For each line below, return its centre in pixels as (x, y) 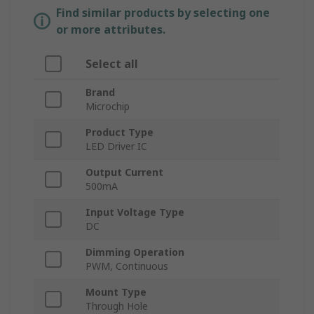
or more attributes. (111, 30)
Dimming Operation (135, 252)
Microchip (108, 107)
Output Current (124, 172)
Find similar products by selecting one (163, 13)
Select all (112, 64)
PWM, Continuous (127, 266)
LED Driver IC (116, 146)
